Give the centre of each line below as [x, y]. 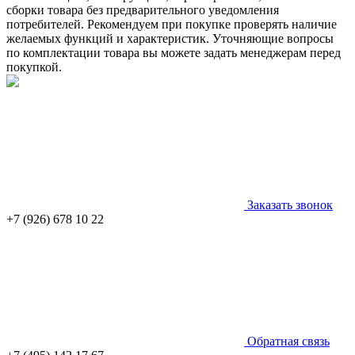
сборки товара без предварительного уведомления [143, 10]
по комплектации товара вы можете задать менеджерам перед [174, 52]
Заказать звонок [288, 204]
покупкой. [34, 67]
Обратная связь [287, 341]
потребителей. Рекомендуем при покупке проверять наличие [172, 24]
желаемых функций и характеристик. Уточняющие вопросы [170, 38]
